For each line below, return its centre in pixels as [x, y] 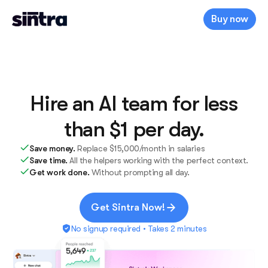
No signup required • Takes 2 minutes [139, 229]
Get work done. [60, 172]
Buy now [230, 19]
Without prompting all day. [140, 172]
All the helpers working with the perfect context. [159, 160]
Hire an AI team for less [134, 104]
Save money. [54, 148]
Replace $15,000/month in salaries [141, 148]
